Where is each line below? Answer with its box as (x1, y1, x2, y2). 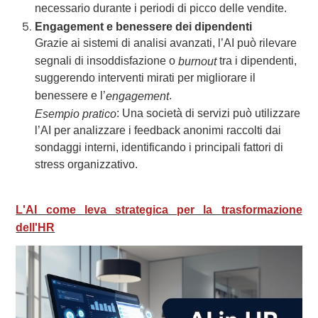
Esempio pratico (35, 108, 117, 121)
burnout (178, 55, 217, 68)
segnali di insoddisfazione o (35, 55, 179, 69)
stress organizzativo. (35, 158, 138, 172)
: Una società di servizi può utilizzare (116, 107, 301, 121)
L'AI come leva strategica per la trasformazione (16, 203, 302, 216)
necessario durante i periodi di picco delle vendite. (35, 2, 287, 16)
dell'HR (16, 221, 55, 234)
